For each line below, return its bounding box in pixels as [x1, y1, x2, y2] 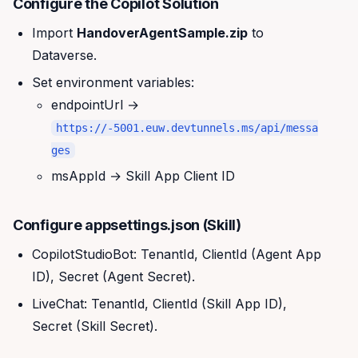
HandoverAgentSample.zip [77, 25, 248, 42]
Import [32, 25, 77, 42]
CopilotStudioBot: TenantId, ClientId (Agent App [32, 246, 321, 263]
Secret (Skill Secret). [32, 317, 157, 334]
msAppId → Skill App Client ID [51, 168, 235, 185]
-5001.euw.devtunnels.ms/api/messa [107, 121, 318, 134]
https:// [56, 121, 107, 134]
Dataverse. [32, 47, 97, 64]
